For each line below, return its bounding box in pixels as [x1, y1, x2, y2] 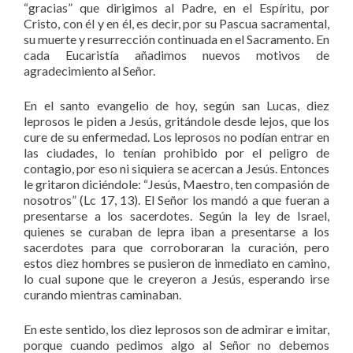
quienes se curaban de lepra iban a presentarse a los [24, 223, 329, 239]
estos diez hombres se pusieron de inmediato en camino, [24, 255, 329, 270]
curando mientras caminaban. [24, 286, 181, 302]
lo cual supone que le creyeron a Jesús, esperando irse [24, 270, 329, 286]
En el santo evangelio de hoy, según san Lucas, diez [24, 97, 329, 113]
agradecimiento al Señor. [24, 62, 155, 78]
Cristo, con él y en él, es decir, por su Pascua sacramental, [24, 15, 329, 31]
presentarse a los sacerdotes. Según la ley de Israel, [24, 207, 329, 223]
